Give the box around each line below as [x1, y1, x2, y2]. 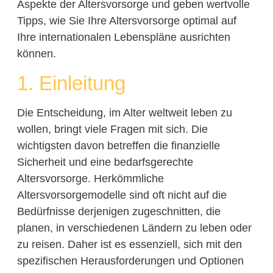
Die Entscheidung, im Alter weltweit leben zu [16, 106, 232, 119]
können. [16, 48, 56, 60]
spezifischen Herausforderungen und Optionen [16, 254, 244, 267]
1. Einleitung [16, 71, 126, 94]
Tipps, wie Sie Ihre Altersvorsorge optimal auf [16, 15, 236, 27]
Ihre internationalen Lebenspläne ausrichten [16, 31, 230, 44]
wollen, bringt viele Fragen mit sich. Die [16, 122, 208, 135]
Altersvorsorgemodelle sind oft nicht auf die [16, 188, 227, 201]
